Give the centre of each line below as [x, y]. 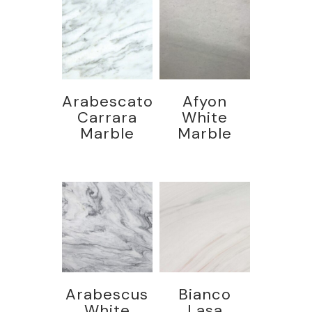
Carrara [107, 118]
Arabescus [107, 294]
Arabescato [108, 102]
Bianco [205, 294]
